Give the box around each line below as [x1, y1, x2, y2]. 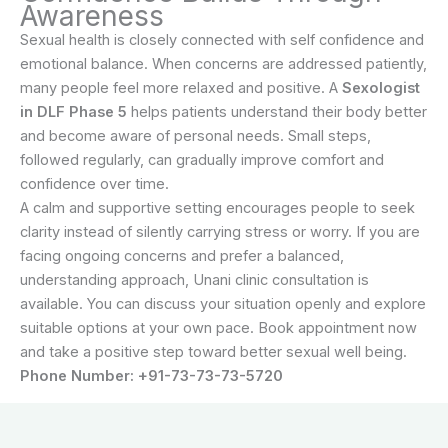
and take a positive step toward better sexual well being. [20, 342, 407, 361]
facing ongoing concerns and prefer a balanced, [20, 246, 344, 265]
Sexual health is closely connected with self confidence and [20, 30, 424, 49]
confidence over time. [20, 174, 169, 193]
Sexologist [342, 78, 420, 97]
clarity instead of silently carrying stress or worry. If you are [20, 222, 420, 241]
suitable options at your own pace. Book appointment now [20, 318, 417, 337]
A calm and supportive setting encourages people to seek [20, 198, 415, 217]
